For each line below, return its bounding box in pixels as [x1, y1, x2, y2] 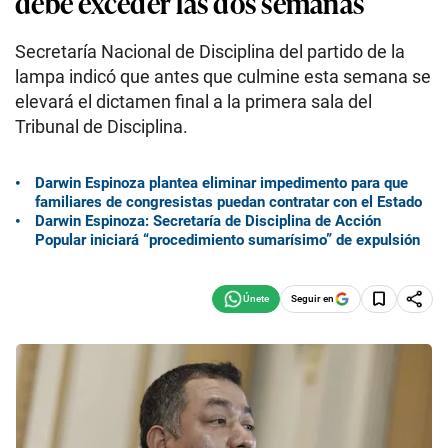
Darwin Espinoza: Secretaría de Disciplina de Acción [35, 211, 381, 230]
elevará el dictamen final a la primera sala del [15, 91, 372, 112]
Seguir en [291, 292, 334, 304]
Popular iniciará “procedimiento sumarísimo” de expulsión [35, 230, 420, 249]
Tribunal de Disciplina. [15, 116, 188, 137]
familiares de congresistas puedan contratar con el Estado [35, 192, 422, 211]
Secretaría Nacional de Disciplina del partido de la [15, 41, 405, 62]
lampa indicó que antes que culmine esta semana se [15, 66, 431, 87]
